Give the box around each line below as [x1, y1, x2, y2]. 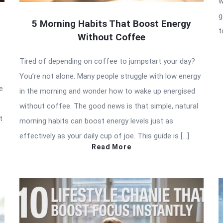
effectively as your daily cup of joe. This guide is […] [19, 131, 189, 140]
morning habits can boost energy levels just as [19, 116, 173, 125]
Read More [92, 142, 131, 151]
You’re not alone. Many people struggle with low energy [19, 71, 201, 81]
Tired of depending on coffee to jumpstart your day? [19, 56, 195, 66]
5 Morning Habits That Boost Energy [32, 17, 191, 29]
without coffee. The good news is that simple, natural [19, 101, 198, 111]
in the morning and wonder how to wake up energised [19, 86, 195, 96]
